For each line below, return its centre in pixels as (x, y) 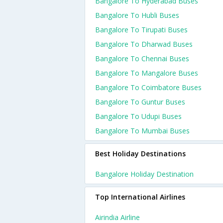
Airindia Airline (117, 217)
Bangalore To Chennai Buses (142, 58)
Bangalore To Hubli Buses (137, 15)
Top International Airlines (140, 197)
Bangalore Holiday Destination (144, 174)
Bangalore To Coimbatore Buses (148, 87)
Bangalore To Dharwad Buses (144, 44)
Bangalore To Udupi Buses (138, 116)
